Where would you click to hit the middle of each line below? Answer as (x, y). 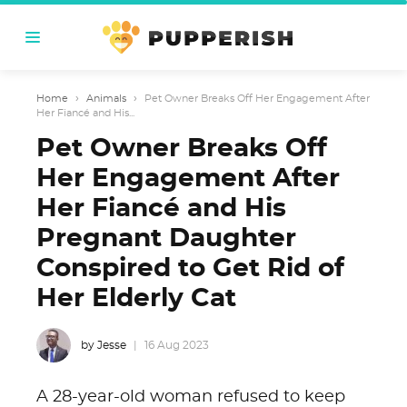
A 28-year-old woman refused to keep (191, 397)
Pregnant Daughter (166, 239)
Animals (106, 99)
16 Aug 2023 (177, 345)
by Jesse (104, 345)
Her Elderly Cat (136, 299)
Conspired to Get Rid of (190, 269)
